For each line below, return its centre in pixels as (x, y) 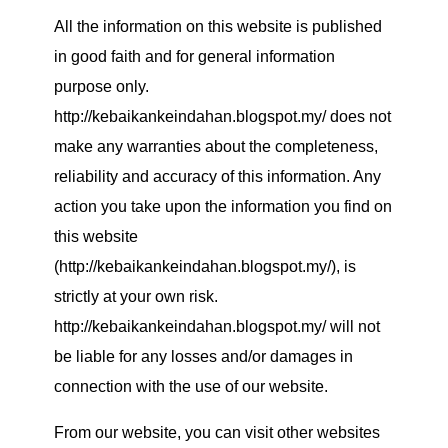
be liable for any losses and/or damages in (203, 356)
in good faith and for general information (194, 56)
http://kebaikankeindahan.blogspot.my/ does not (222, 116)
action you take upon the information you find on (223, 206)
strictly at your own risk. (136, 296)
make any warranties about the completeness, (216, 146)
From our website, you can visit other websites (217, 432)
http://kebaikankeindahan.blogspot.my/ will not (217, 326)
